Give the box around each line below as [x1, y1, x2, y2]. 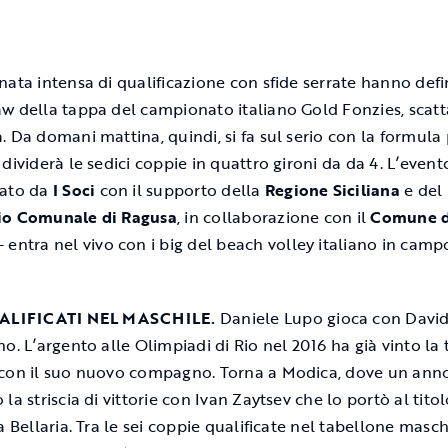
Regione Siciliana [264, 178, 400, 202]
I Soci [52, 178, 96, 202]
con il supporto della [95, 178, 265, 202]
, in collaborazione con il [176, 205, 371, 229]
